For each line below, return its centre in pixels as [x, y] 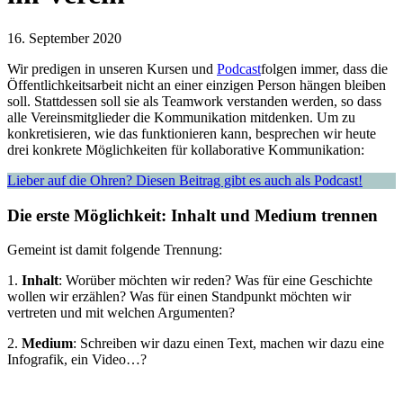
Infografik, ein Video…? [77, 360]
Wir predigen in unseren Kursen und [112, 68]
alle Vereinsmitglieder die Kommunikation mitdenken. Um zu [181, 117]
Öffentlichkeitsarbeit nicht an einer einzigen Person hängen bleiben [197, 85]
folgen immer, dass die [324, 68]
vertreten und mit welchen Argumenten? [121, 313]
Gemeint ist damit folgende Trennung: [115, 250]
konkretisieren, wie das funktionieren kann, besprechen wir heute [192, 133]
